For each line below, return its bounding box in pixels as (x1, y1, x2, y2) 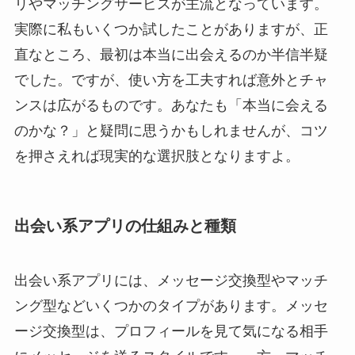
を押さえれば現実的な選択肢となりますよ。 (13, 147, 300, 164)
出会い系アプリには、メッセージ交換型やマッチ (13, 273, 328, 289)
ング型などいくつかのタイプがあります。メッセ (13, 298, 328, 315)
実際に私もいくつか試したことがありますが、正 (13, 21, 328, 37)
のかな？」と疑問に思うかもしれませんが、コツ (13, 122, 328, 139)
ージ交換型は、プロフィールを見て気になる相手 (13, 323, 328, 340)
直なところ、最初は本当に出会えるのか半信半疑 (13, 46, 328, 63)
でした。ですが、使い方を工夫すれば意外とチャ (13, 71, 328, 88)
